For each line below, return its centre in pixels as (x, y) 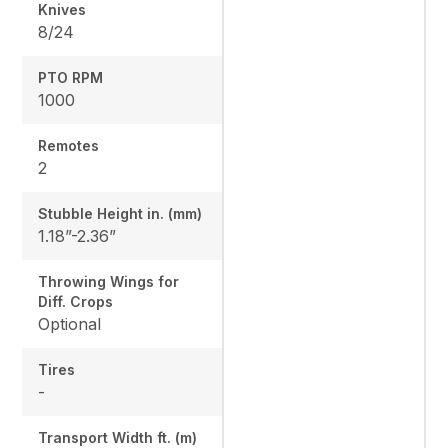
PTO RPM (71, 78)
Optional (70, 324)
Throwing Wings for (109, 282)
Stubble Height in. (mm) (120, 214)
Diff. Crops (76, 302)
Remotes (69, 146)
